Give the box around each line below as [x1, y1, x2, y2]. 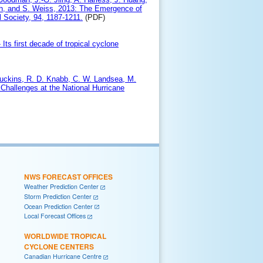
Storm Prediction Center [24, 192, 92, 201]
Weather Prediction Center [24, 182, 99, 191]
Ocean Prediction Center [24, 201, 93, 211]
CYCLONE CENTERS [24, 241, 94, 252]
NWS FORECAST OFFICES [24, 171, 113, 183]
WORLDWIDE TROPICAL [24, 231, 106, 242]
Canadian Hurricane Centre [24, 252, 102, 261]
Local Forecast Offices [24, 211, 86, 221]
